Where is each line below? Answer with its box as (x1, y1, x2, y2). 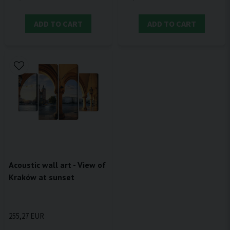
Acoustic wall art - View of (9, 159, 106, 170)
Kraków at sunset (9, 171, 74, 182)
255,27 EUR (9, 210, 44, 221)
